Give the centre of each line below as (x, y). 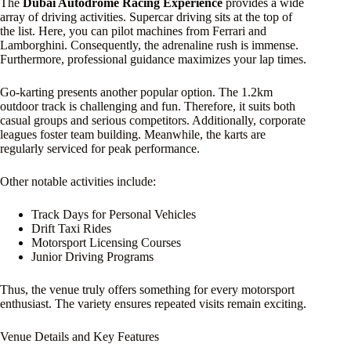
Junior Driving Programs (92, 257)
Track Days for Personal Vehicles (114, 215)
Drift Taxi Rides (71, 229)
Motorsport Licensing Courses (106, 243)
